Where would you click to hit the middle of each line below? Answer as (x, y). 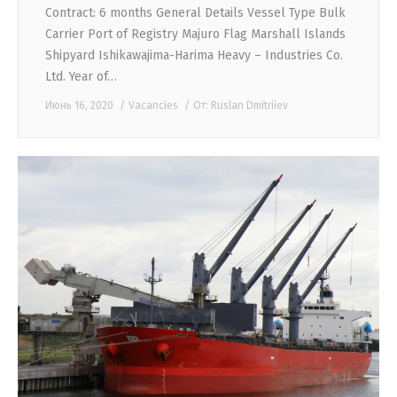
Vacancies (153, 105)
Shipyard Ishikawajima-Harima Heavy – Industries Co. (194, 55)
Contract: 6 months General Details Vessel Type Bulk (195, 12)
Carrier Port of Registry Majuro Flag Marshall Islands (195, 34)
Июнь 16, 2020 (79, 105)
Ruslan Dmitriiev (249, 105)
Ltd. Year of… (81, 76)
